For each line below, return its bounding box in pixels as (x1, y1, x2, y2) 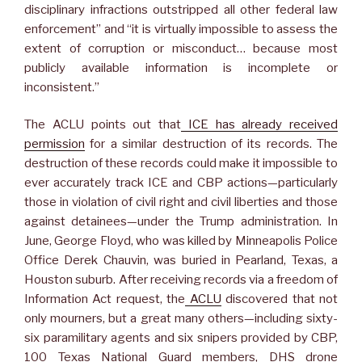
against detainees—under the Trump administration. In (24, 214, 338, 229)
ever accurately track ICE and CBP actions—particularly (24, 175, 338, 191)
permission (24, 137, 85, 152)
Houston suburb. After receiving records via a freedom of (24, 272, 338, 288)
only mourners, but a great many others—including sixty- (24, 311, 338, 326)
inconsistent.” (24, 79, 99, 95)
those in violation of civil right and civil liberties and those (24, 195, 338, 210)
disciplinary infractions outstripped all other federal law (24, 2, 338, 17)
